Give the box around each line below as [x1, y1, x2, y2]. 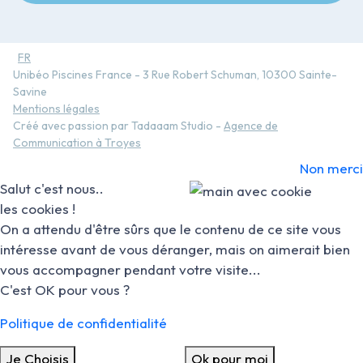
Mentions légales [13, 101, 100, 117]
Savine [13, 84, 47, 100]
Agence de [224, 118, 278, 134]
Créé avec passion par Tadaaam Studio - [13, 118, 224, 134]
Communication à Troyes [13, 135, 141, 151]
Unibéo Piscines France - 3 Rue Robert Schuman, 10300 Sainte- [13, 67, 337, 83]
